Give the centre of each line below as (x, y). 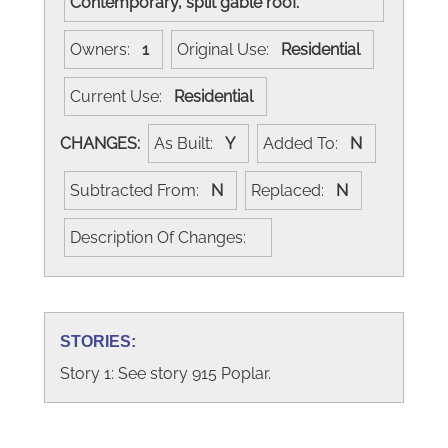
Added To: (306, 143)
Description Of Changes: (164, 237)
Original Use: (229, 49)
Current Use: (122, 96)
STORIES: (98, 341)
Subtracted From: (140, 190)
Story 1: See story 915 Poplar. (165, 373)
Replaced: (293, 190)
